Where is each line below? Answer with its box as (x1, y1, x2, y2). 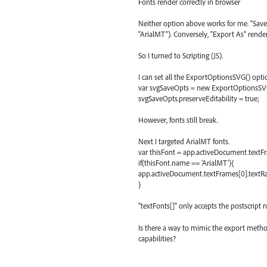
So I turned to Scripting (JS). (138, 51, 223, 61)
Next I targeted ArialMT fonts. (138, 136, 229, 147)
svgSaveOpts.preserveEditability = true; (138, 94, 259, 104)
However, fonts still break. (138, 115, 218, 125)
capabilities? (138, 233, 176, 243)
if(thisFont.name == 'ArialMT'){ (138, 158, 234, 168)
